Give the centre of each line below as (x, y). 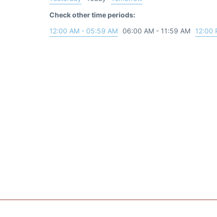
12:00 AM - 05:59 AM (84, 31)
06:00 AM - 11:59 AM (156, 31)
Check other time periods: (92, 15)
